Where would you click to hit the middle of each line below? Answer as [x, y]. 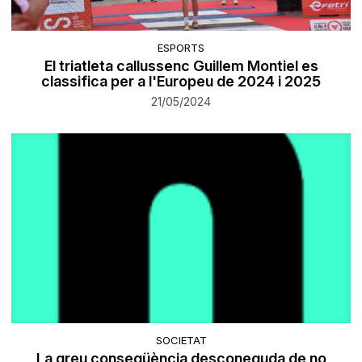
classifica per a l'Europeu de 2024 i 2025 [181, 82]
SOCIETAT [181, 340]
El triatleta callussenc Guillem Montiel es [181, 66]
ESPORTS [181, 48]
